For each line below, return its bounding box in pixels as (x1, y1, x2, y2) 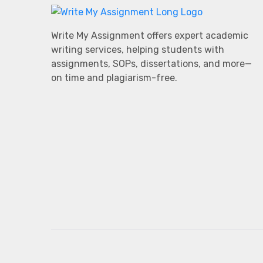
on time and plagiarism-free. (51, 72, 177, 83)
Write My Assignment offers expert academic (51, 29, 248, 41)
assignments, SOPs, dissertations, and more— (51, 58, 252, 69)
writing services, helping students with (51, 43, 224, 55)
